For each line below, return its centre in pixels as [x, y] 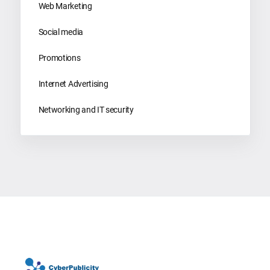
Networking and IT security [86, 109]
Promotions [59, 58]
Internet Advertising [73, 83]
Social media [61, 32]
